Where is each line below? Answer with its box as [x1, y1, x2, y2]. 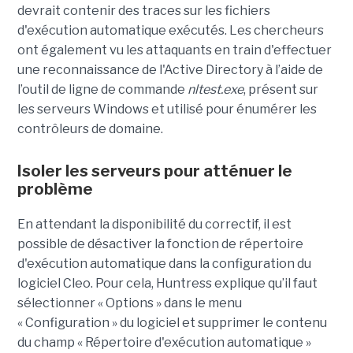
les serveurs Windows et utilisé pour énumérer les [17, 102, 317, 117]
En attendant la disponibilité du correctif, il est [17, 217, 292, 232]
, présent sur [243, 82, 318, 98]
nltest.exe [187, 82, 243, 98]
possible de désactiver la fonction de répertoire [17, 236, 303, 252]
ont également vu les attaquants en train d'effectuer [17, 43, 332, 58]
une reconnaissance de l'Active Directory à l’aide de [17, 62, 323, 78]
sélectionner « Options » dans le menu [17, 295, 242, 311]
